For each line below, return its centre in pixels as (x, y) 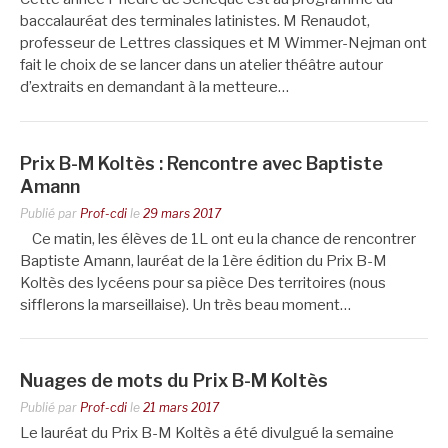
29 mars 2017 (182, 213)
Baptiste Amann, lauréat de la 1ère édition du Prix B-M (203, 260)
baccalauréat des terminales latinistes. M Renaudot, (195, 21)
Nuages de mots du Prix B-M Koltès (174, 380)
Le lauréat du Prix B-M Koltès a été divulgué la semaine (207, 433)
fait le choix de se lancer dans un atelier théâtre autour (201, 65)
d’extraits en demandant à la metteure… (154, 87)
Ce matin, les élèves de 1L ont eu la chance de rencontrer (218, 238)
